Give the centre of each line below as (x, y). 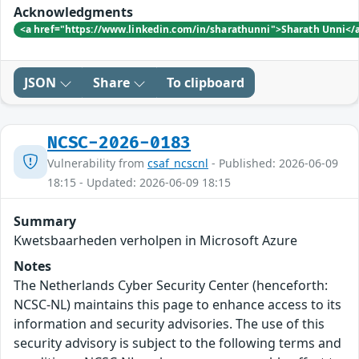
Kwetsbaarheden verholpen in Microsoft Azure (155, 241)
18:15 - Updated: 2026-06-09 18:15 (139, 183)
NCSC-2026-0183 (119, 143)
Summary (45, 222)
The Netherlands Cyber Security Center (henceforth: (171, 286)
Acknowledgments (73, 12)
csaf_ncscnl (178, 163)
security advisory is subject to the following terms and (177, 343)
